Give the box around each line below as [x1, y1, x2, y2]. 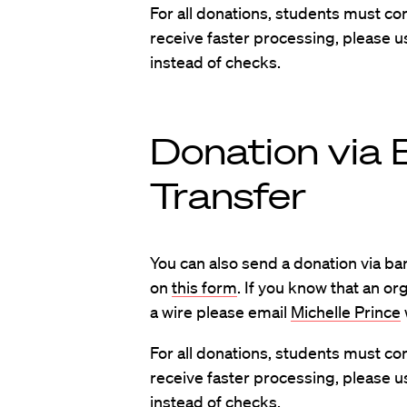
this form [171, 277, 237, 297]
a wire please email [149, 302, 291, 322]
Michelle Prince [290, 302, 401, 322]
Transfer [149, 174, 306, 217]
